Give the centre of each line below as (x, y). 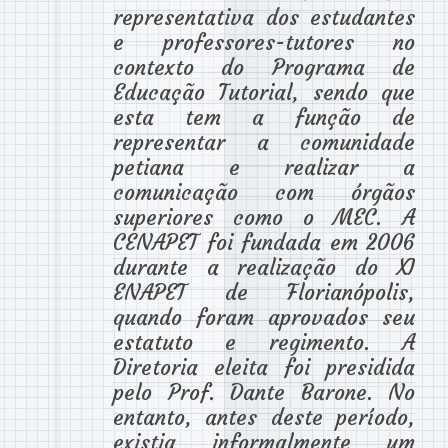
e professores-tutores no (264, 42)
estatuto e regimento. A (264, 342)
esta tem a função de (264, 117)
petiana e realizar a (264, 167)
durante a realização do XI (264, 267)
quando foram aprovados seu (264, 317)
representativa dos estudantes (264, 17)
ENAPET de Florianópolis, (264, 292)
